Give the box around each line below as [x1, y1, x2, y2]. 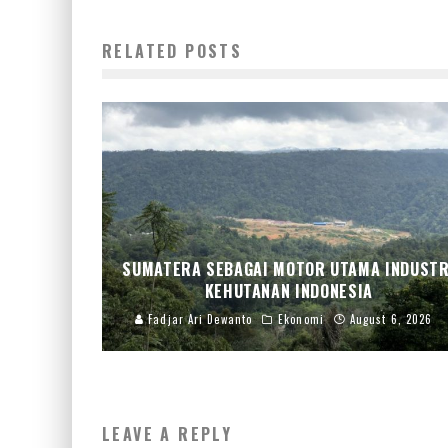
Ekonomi [278, 310, 324, 327]
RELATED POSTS [102, 39, 243, 63]
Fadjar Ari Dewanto [144, 310, 253, 327]
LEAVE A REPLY [102, 421, 233, 446]
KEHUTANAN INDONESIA [204, 278, 373, 303]
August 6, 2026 [349, 310, 433, 327]
